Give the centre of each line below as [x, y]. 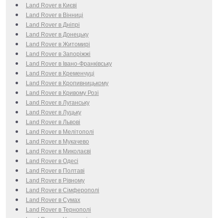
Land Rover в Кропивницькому [67, 83]
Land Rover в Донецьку [57, 34]
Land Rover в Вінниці [54, 15]
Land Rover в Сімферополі [63, 190]
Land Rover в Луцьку [54, 112]
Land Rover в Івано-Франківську [69, 64]
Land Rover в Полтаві [55, 171]
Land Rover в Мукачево [57, 141]
